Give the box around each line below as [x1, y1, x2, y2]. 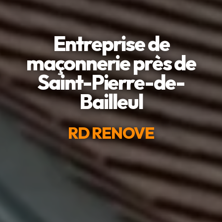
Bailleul [79, 88, 143, 115]
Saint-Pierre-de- [38, 69, 184, 96]
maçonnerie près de [26, 50, 196, 76]
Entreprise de [53, 30, 169, 57]
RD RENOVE [68, 123, 154, 143]
